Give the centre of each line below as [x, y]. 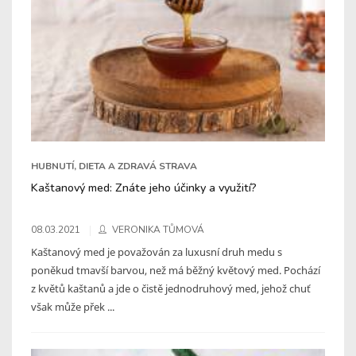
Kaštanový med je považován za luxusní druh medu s [157, 252]
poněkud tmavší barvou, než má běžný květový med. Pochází [176, 270]
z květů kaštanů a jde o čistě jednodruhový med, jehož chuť [171, 288]
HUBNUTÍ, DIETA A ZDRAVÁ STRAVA [114, 166]
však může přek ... [73, 306]
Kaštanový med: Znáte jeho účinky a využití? [144, 187]
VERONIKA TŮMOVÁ [158, 229]
